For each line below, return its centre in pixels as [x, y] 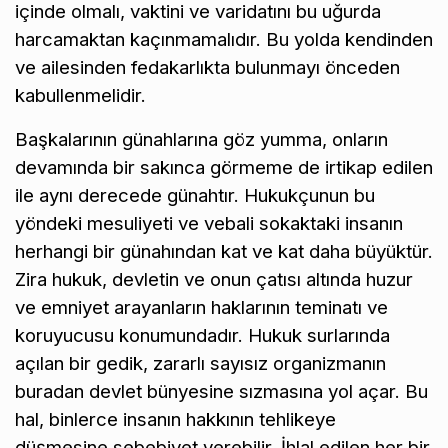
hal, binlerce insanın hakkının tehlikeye [175, 419]
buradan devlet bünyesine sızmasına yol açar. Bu [221, 391]
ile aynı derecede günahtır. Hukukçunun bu [195, 195]
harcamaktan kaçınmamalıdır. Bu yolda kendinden [224, 39]
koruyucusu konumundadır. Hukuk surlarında [202, 335]
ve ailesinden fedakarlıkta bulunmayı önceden [207, 67]
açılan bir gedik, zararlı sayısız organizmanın [200, 363]
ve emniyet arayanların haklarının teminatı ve [201, 307]
